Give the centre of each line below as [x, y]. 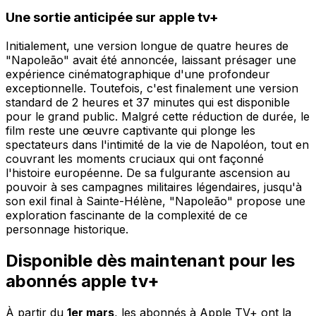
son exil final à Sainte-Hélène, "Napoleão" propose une [156, 201]
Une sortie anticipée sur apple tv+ [112, 18]
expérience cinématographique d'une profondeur [138, 74]
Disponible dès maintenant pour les [150, 260]
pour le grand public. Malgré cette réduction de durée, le [158, 117]
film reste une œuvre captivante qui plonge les [130, 131]
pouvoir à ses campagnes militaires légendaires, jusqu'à [154, 187]
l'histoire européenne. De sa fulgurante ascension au [148, 173]
